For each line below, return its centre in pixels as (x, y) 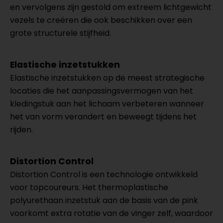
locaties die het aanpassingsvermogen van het (102, 91)
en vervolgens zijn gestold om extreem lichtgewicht (111, 7)
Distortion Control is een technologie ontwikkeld (104, 174)
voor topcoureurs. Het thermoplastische (89, 187)
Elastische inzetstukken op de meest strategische (107, 78)
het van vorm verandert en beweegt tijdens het (103, 117)
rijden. (21, 130)
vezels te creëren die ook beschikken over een (101, 20)
